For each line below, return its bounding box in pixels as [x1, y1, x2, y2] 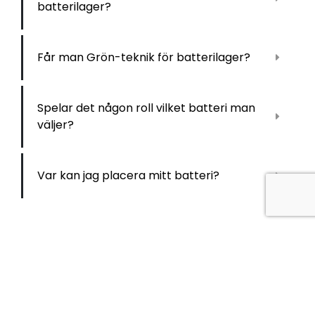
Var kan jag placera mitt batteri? [37, 167, 219, 184]
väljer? [37, 116, 74, 133]
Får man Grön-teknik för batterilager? [37, 49, 250, 65]
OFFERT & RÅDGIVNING [28, 294, 155, 311]
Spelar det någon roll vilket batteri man [37, 99, 255, 116]
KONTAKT [28, 272, 86, 289]
